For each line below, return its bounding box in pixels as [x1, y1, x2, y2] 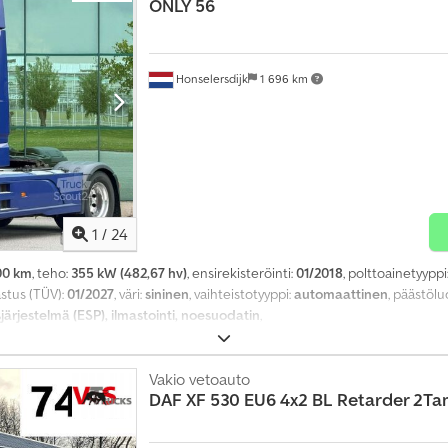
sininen [145, 285, 189, 304]
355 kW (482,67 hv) [71, 264, 187, 283]
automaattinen [294, 285, 388, 304]
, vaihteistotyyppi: [189, 285, 294, 304]
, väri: [114, 285, 145, 304]
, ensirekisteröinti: [187, 264, 296, 283]
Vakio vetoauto [148, 369, 250, 390]
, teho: [32, 264, 71, 283]
